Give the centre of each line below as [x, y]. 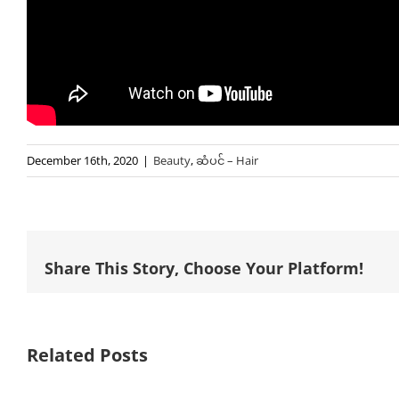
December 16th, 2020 [82, 160]
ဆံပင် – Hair [227, 160]
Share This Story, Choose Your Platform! [204, 268]
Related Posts [87, 354]
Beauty [172, 160]
